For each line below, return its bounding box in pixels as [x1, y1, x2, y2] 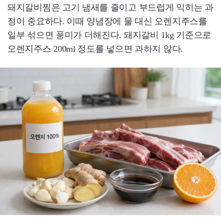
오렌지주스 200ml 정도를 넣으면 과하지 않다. [7, 44, 183, 54]
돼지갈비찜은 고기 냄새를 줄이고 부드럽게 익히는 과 [7, 2, 214, 13]
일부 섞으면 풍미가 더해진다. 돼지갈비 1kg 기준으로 [7, 30, 211, 40]
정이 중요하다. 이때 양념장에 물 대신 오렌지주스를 [7, 16, 207, 27]
